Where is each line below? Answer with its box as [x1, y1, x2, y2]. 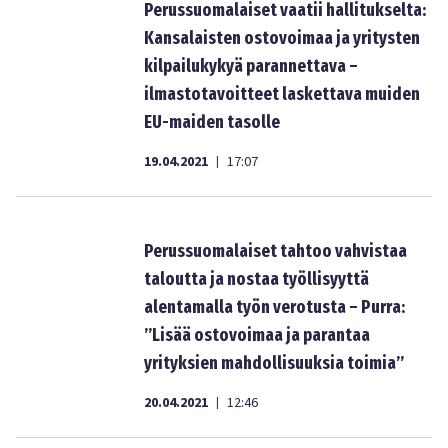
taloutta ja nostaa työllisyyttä [144, 268, 369, 290]
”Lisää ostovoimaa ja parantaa [144, 324, 370, 346]
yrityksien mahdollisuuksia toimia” [144, 352, 404, 374]
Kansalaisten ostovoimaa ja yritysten [144, 27, 420, 49]
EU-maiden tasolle [144, 111, 280, 133]
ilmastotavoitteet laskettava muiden [144, 83, 420, 105]
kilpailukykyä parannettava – [144, 55, 358, 77]
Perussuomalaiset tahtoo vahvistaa [144, 240, 407, 262]
